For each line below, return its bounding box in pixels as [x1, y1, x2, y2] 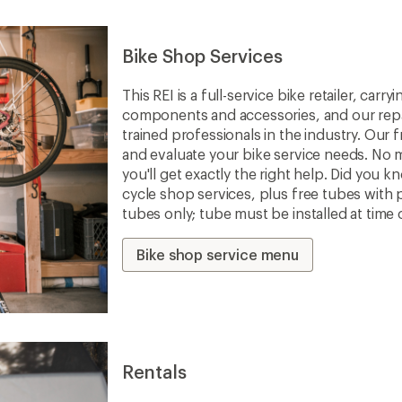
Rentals [122, 361, 187, 383]
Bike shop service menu [136, 246, 300, 264]
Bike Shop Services [122, 45, 283, 67]
